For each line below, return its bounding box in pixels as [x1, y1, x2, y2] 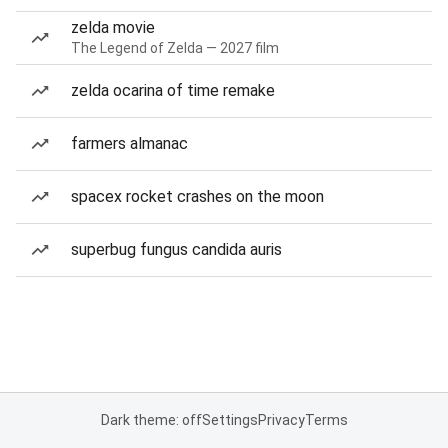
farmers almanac [71, 134, 188, 153]
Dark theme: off [100, 412, 202, 428]
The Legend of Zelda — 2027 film [71, 40, 279, 56]
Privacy [257, 412, 305, 428]
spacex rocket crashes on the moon [71, 187, 324, 206]
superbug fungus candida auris [71, 240, 282, 259]
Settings [201, 412, 258, 428]
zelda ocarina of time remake [71, 81, 275, 100]
